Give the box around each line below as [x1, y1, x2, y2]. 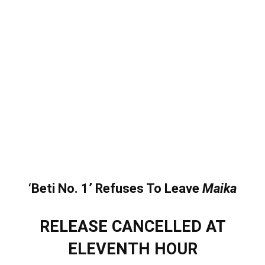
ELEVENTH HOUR [67, 239, 198, 258]
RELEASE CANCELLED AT [39, 216, 226, 236]
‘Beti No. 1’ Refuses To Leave [28, 180, 199, 196]
